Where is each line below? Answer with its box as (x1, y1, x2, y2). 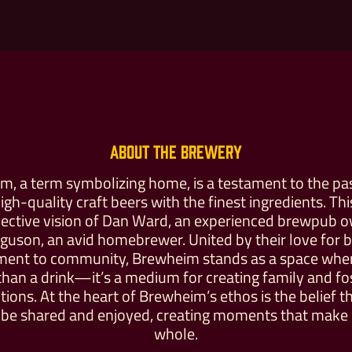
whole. (154, 322, 198, 344)
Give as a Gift (200, 212, 284, 233)
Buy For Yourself (55, 212, 163, 233)
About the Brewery (110, 140, 242, 162)
